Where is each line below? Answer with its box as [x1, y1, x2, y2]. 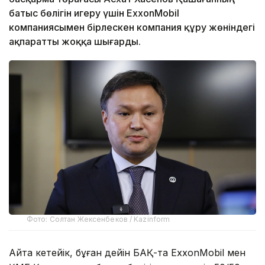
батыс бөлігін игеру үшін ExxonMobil [9, 7, 179, 19]
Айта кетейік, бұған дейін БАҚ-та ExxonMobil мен [9, 246, 245, 258]
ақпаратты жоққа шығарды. [9, 35, 141, 47]
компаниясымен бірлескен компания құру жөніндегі [9, 21, 255, 33]
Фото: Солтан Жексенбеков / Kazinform [27, 214, 170, 224]
